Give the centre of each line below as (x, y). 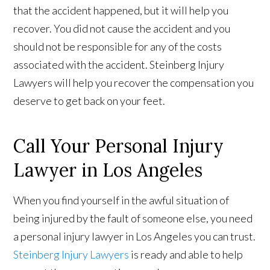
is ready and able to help (186, 255)
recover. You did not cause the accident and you (122, 29)
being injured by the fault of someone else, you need (133, 218)
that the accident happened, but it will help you (121, 11)
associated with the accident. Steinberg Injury (119, 65)
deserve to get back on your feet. (89, 101)
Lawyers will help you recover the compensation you (134, 83)
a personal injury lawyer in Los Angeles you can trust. (135, 237)
